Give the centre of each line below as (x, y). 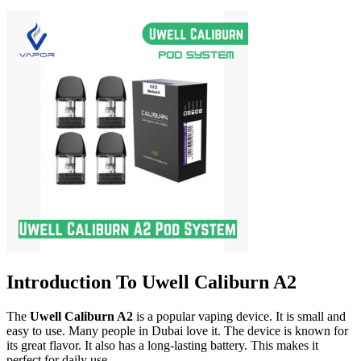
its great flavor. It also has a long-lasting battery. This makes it (162, 345)
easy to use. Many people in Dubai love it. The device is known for (177, 330)
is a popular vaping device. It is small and (239, 316)
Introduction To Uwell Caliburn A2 (151, 282)
